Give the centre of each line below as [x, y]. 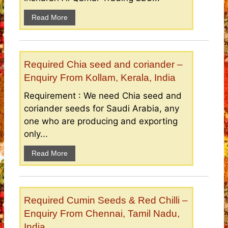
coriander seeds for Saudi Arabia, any [102, 109]
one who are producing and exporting [101, 121]
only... [36, 134]
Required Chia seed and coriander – [103, 65]
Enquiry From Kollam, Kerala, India [100, 78]
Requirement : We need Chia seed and [103, 96]
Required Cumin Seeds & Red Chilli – [106, 201]
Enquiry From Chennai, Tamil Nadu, [102, 214]
